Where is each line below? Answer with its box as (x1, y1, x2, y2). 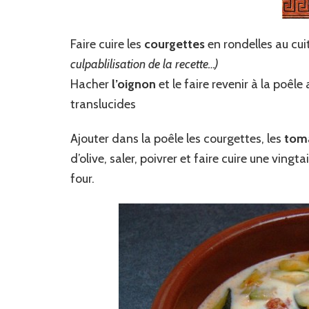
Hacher (70, 77, 112, 92)
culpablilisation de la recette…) (70, 57, 219, 72)
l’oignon (112, 77, 156, 92)
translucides (70, 97, 136, 112)
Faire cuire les (70, 37, 144, 52)
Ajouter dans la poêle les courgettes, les (70, 131, 284, 147)
